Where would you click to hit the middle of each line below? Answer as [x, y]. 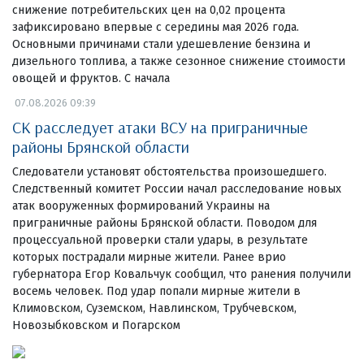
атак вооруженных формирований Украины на [141, 206]
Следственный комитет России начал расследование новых [177, 188]
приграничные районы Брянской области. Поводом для [165, 223]
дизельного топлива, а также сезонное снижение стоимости [179, 61]
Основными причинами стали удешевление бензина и [161, 44]
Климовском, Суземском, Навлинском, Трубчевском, [154, 308]
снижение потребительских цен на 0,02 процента [149, 10]
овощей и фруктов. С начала [91, 78]
